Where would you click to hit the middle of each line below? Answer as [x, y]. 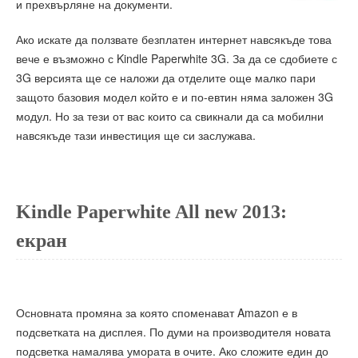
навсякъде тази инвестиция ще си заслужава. [136, 135]
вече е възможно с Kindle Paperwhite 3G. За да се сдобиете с [177, 59]
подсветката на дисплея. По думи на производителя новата [173, 332]
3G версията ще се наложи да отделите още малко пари [166, 78]
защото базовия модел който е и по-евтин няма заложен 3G [175, 97]
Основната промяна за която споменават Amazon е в [157, 313]
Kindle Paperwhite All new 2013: [151, 211]
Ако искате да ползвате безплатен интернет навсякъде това [174, 40]
